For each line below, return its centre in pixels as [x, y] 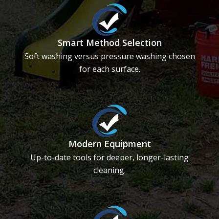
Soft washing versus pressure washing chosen [109, 56]
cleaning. [109, 170]
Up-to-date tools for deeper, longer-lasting [109, 158]
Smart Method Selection [109, 43]
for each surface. [109, 69]
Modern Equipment [109, 144]
